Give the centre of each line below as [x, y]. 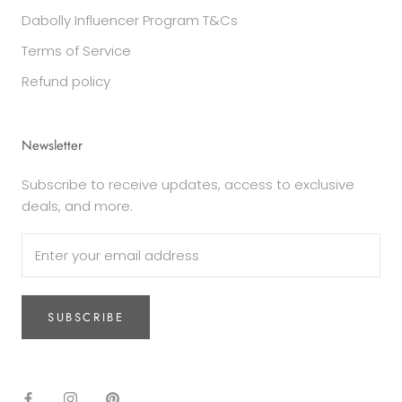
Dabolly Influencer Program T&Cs [130, 20]
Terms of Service [76, 51]
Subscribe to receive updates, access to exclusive [188, 184]
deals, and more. [77, 206]
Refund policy [66, 81]
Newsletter [52, 145]
